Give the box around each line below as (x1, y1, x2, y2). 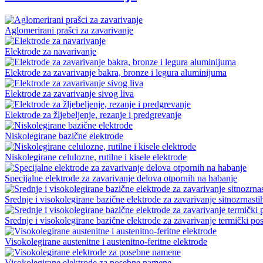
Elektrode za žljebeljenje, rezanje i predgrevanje (5, 110, 181, 120)
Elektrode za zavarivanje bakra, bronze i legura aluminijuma (5, 68, 227, 78)
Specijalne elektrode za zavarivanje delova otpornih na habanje (5, 173, 237, 184)
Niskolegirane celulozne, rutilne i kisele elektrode (5, 152, 187, 163)
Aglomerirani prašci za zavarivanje (5, 25, 133, 36)
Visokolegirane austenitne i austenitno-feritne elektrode (5, 237, 207, 247)
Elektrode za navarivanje (5, 46, 96, 57)
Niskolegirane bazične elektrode (5, 131, 123, 141)
